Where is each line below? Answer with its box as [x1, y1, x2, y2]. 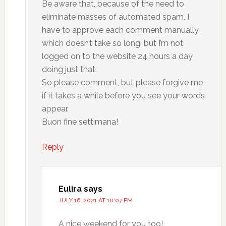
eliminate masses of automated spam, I [41, 12, 189, 22]
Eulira [58, 184, 82, 194]
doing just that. [41, 65, 97, 74]
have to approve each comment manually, [41, 25, 200, 35]
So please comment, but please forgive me [41, 78, 203, 87]
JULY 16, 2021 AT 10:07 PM [58, 197, 133, 204]
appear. [41, 104, 69, 114]
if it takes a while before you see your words [41, 91, 205, 100]
